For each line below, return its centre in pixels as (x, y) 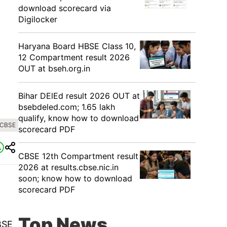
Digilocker (38, 19)
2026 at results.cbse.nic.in (68, 167)
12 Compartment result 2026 (74, 57)
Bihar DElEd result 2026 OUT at (79, 96)
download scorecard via (65, 8)
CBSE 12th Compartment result (78, 156)
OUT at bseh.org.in (54, 68)
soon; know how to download (75, 178)
